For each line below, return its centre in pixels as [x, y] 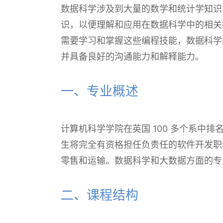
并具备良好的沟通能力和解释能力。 [132, 56]
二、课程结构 [100, 195]
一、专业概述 [100, 91]
